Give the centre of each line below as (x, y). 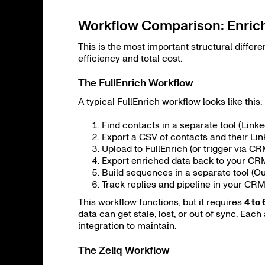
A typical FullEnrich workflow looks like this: (170, 101)
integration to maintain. (127, 226)
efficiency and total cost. (130, 58)
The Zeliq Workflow (124, 250)
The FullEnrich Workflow (136, 83)
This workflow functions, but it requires (161, 202)
